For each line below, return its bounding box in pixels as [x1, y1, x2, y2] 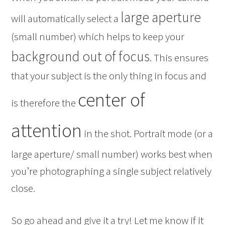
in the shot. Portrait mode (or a [82, 127, 213, 140]
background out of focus [11, 48, 150, 65]
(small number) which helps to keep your [11, 30, 185, 43]
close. [11, 181, 36, 195]
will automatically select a [11, 12, 121, 25]
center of [78, 88, 146, 111]
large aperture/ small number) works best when [11, 147, 213, 161]
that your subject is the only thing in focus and [11, 69, 207, 82]
